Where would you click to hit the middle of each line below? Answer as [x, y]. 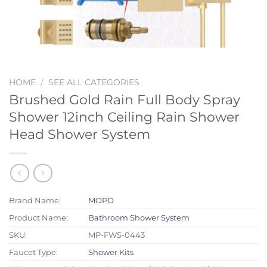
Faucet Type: [33, 252]
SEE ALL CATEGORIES [94, 82]
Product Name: [38, 218]
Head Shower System [80, 134]
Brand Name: [35, 201]
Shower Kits [111, 252]
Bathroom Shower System [139, 218]
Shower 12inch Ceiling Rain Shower [124, 117]
